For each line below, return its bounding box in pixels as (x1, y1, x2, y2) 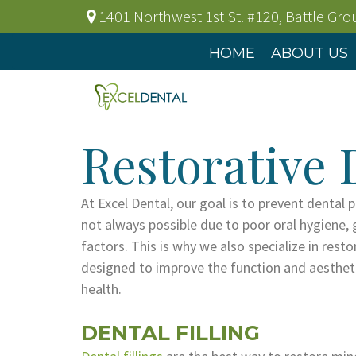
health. (81, 280, 122, 298)
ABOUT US (271, 44, 348, 62)
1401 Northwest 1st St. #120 (99, 6, 279, 26)
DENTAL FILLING (81, 320, 260, 346)
